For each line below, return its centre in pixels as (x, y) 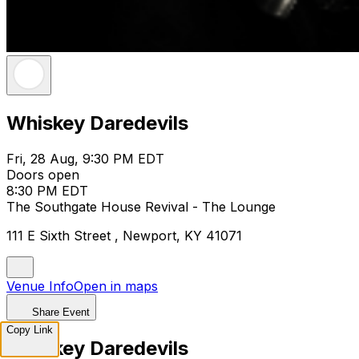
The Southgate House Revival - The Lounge (141, 206)
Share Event (61, 312)
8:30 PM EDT (47, 190)
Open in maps (116, 286)
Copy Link (30, 330)
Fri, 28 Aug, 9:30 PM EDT (85, 158)
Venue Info (40, 286)
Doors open (43, 174)
